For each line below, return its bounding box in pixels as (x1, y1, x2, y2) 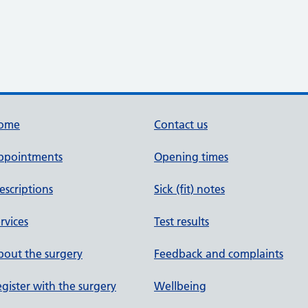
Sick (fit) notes (154, 182, 225, 196)
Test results (154, 214, 209, 228)
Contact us (154, 118, 208, 131)
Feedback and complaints (154, 247, 283, 261)
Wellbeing (154, 279, 206, 293)
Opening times (154, 150, 228, 164)
